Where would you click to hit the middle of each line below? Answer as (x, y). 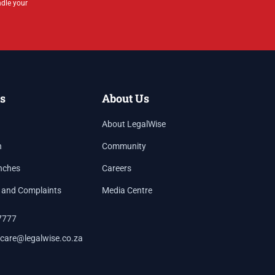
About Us (126, 98)
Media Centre (127, 190)
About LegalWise (134, 124)
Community (124, 146)
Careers (117, 168)
